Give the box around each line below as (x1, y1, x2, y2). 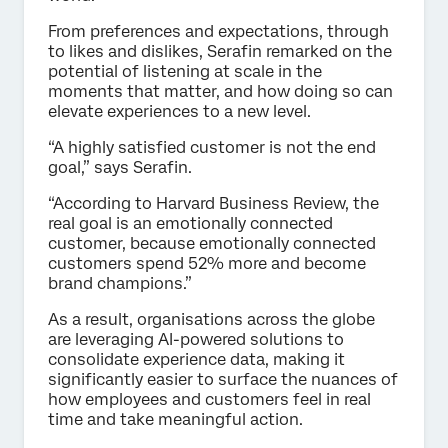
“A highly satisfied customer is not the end (48, 137, 376, 157)
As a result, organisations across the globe (48, 309, 375, 329)
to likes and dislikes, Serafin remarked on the (48, 41, 392, 61)
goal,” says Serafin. (48, 157, 192, 177)
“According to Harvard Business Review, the (48, 193, 379, 213)
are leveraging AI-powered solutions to (48, 329, 344, 349)
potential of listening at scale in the (48, 61, 322, 81)
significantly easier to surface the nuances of (48, 369, 398, 389)
